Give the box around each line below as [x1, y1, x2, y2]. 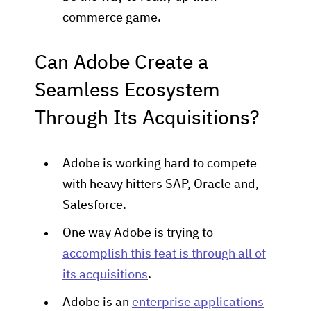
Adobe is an [62, 296, 132, 309]
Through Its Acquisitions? [35, 109, 259, 128]
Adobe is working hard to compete [62, 158, 257, 170]
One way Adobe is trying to [62, 227, 213, 239]
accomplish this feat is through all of [62, 248, 266, 260]
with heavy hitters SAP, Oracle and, [62, 178, 259, 191]
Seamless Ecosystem [35, 81, 220, 101]
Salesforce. [62, 199, 126, 212]
